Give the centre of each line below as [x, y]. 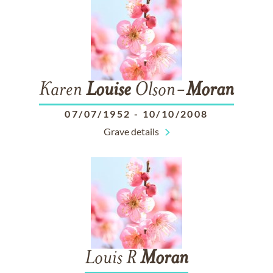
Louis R [112, 259]
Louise [108, 91]
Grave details [131, 131]
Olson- [158, 91]
